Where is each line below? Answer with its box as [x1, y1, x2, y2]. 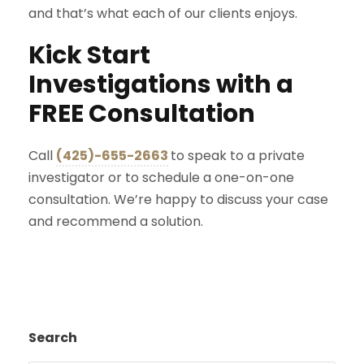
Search [28, 327, 77, 347]
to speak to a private [171, 145, 305, 165]
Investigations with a [28, 67, 293, 102]
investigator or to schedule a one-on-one [28, 167, 294, 187]
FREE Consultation [28, 96, 255, 131]
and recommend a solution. [28, 211, 203, 231]
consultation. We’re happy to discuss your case [28, 189, 328, 209]
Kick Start [28, 37, 150, 72]
